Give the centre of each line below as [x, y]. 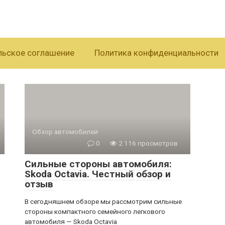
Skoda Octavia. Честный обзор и [98, 174]
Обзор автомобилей [65, 132]
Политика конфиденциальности [156, 53]
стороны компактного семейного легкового [95, 211]
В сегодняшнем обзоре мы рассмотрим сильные [103, 201]
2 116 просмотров [147, 143]
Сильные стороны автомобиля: [98, 164]
